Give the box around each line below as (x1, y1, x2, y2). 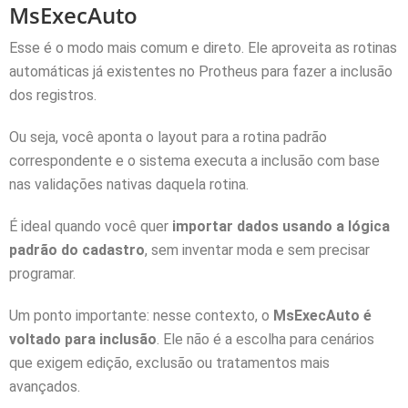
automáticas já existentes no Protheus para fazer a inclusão (9, 62, 393, 80)
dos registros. (9, 86, 97, 104)
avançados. (9, 377, 80, 395)
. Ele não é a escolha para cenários (157, 330, 374, 348)
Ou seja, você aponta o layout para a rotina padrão (9, 127, 327, 146)
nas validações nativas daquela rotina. (9, 175, 249, 193)
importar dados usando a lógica (172, 217, 390, 235)
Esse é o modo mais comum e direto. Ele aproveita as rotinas (9, 38, 397, 56)
